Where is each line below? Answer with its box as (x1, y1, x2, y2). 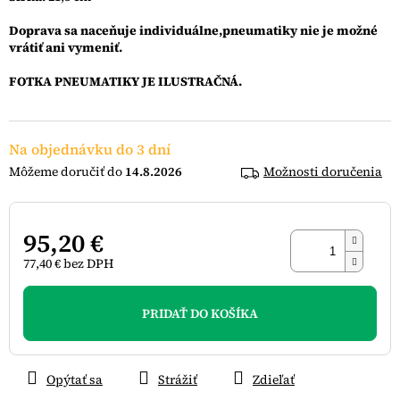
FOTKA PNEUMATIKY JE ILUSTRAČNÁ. (9, 72, 242, 91)
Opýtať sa (46, 371, 103, 389)
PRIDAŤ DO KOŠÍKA (142, 304, 258, 323)
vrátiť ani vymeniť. (9, 38, 122, 57)
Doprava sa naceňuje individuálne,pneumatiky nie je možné (9, 21, 378, 40)
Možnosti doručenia (263, 162, 382, 181)
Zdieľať (253, 371, 295, 389)
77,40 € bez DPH (23, 254, 113, 272)
